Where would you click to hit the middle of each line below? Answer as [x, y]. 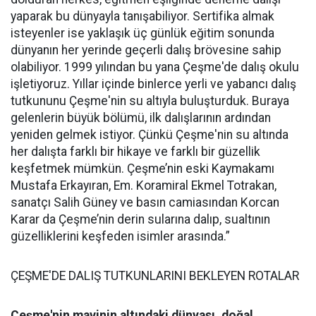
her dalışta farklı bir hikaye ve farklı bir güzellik [135, 151]
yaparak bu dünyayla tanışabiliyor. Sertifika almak [142, 16]
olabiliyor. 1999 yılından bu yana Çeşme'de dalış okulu [155, 67]
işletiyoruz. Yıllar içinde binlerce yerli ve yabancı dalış [153, 84]
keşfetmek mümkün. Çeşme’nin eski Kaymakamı [142, 168]
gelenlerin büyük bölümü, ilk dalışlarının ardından [141, 117]
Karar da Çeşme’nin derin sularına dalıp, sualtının [140, 219]
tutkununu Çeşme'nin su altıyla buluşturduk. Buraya [150, 101]
